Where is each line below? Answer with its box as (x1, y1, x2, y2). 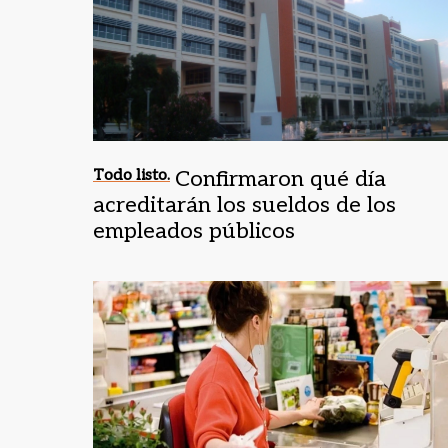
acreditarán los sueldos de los (93, 191, 396, 218)
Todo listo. (93, 165, 170, 185)
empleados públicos (93, 217, 295, 244)
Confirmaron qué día (175, 165, 386, 192)
